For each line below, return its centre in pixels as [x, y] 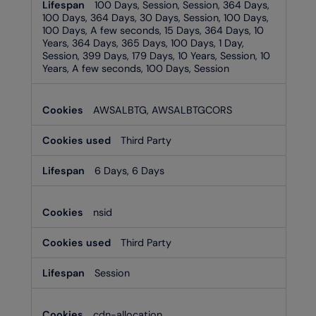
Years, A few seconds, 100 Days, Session [136, 68]
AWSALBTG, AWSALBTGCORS [163, 110]
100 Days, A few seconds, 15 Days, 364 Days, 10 [153, 30]
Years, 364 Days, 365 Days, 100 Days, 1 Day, [143, 43]
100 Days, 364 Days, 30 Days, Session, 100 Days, [156, 17]
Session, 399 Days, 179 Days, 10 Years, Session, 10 [156, 55]
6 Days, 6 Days [129, 170]
